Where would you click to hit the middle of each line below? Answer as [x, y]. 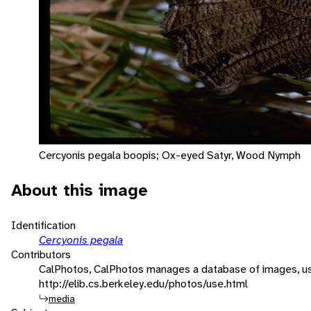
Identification [43, 225]
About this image [79, 190]
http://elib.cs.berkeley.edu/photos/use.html [143, 283]
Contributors [41, 254]
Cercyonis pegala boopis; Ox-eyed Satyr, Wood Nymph [170, 155]
